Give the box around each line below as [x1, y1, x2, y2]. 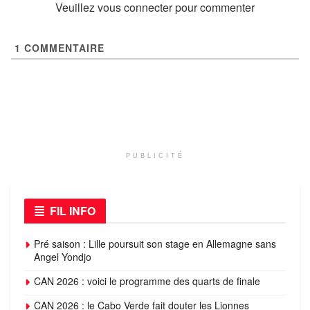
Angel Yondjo [34, 249, 91, 264]
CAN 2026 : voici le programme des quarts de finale [34, 273, 260, 288]
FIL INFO [50, 202, 95, 219]
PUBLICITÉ [125, 152, 185, 159]
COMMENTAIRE [21, 40, 104, 55]
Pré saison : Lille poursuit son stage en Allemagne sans [34, 236, 276, 250]
